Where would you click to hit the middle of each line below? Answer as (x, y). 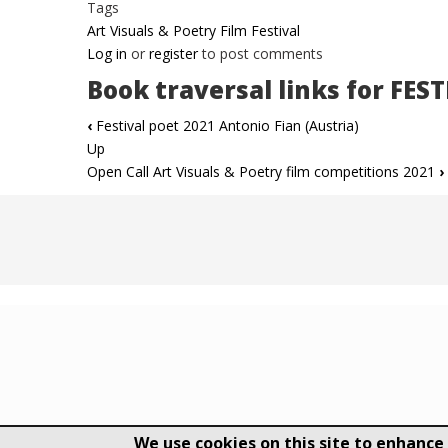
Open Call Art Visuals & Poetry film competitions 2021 (263, 172)
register (173, 54)
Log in (107, 54)
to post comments (260, 54)
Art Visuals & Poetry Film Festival (193, 31)
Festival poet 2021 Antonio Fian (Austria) (225, 126)
